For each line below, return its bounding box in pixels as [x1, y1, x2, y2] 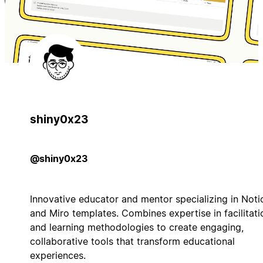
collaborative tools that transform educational [29, 235, 235, 247]
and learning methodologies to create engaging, [29, 221, 244, 233]
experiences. [29, 249, 86, 261]
